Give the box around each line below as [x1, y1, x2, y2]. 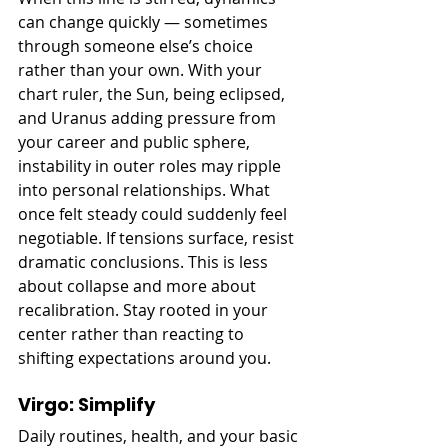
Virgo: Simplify [18, 391, 155, 417]
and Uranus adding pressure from [18, 106, 280, 129]
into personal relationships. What [18, 178, 274, 201]
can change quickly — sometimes [18, 10, 272, 33]
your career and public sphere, [18, 130, 254, 153]
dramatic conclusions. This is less [18, 250, 272, 273]
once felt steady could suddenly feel [18, 202, 291, 225]
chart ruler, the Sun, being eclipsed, [18, 82, 289, 105]
